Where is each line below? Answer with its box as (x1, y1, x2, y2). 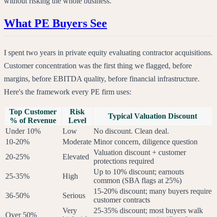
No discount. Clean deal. (93, 127, 169, 136)
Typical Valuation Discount (108, 112, 197, 121)
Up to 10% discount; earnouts (93, 168, 184, 176)
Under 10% (5, 127, 41, 136)
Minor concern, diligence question (93, 138, 198, 146)
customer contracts (93, 196, 150, 204)
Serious (62, 191, 85, 200)
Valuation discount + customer (93, 148, 186, 157)
